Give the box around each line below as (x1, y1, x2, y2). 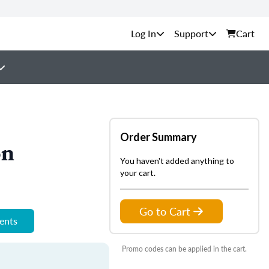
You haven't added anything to (120, 156, 234, 166)
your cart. (120, 168, 156, 178)
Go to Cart (139, 204, 190, 219)
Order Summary (120, 130, 197, 144)
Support (174, 26, 208, 40)
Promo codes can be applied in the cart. (122, 244, 247, 254)
